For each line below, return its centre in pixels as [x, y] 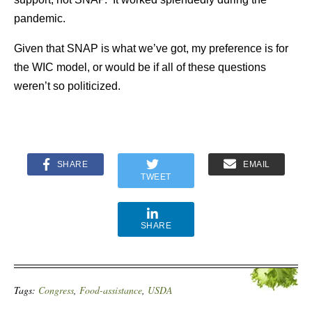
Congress [56, 290]
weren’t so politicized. [67, 86]
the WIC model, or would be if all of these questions [140, 67]
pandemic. [40, 18]
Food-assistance [111, 290]
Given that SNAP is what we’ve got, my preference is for [151, 48]
